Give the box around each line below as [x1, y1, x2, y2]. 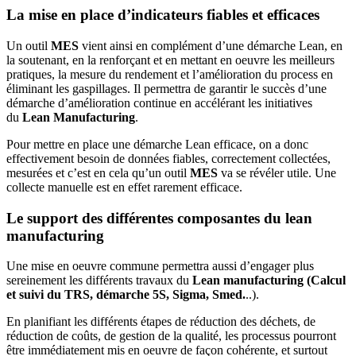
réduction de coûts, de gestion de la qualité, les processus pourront [6, 329, 336, 343]
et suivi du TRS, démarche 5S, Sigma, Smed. [6, 288, 246, 302]
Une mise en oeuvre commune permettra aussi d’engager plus [6, 259, 314, 273]
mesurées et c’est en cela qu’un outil [6, 165, 190, 180]
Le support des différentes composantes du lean [6, 209, 312, 226]
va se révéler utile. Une [218, 165, 336, 180]
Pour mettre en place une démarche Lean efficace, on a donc [6, 137, 308, 151]
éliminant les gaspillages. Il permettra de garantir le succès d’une [6, 81, 327, 95]
